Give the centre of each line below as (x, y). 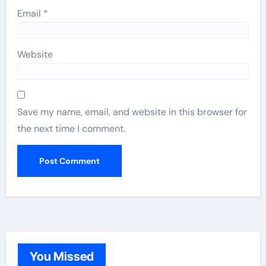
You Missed (61, 257)
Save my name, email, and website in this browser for (132, 112)
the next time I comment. (72, 129)
